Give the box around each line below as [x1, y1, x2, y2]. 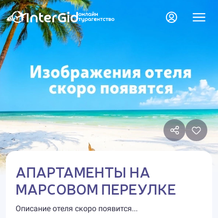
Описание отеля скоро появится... [16, 204, 138, 213]
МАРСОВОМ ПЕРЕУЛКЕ [16, 179, 176, 198]
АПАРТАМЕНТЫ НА [16, 162, 150, 181]
